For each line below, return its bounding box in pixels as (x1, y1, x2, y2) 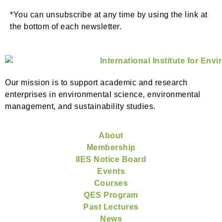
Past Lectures (83, 202, 139, 211)
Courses (94, 178, 128, 187)
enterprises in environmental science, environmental (5, 90, 201, 99)
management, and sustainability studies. (5, 102, 156, 111)
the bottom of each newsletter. (10, 22, 121, 31)
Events (97, 166, 125, 175)
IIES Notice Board (75, 155, 147, 164)
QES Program (84, 190, 138, 199)
